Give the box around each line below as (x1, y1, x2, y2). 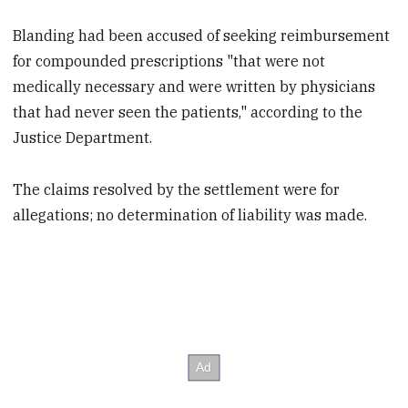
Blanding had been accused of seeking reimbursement (13, 26, 391, 46)
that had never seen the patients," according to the (13, 103, 363, 122)
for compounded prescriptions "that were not (13, 52, 326, 71)
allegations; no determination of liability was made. (13, 206, 368, 225)
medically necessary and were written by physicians (13, 77, 376, 97)
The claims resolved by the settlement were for (13, 180, 341, 199)
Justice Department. (13, 128, 153, 148)
